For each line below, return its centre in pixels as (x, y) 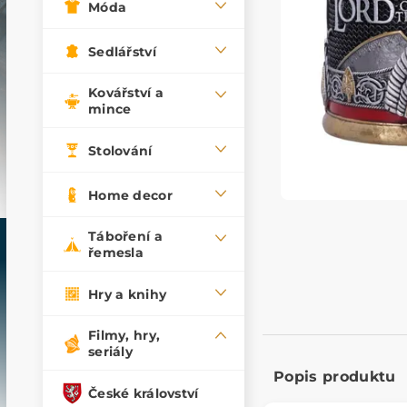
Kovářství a (126, 93)
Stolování (120, 150)
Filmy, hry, (124, 336)
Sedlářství (122, 51)
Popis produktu (335, 377)
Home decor (130, 195)
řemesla (116, 253)
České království (144, 393)
